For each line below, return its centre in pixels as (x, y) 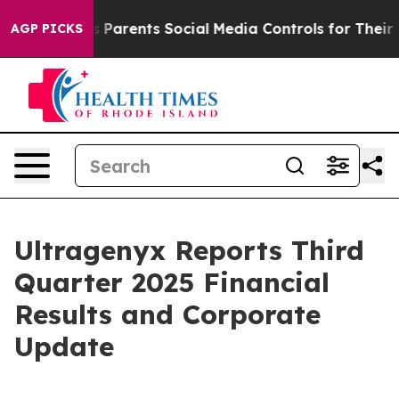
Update (64, 346)
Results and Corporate (167, 314)
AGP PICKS (47, 28)
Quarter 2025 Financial (172, 282)
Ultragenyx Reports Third (189, 250)
